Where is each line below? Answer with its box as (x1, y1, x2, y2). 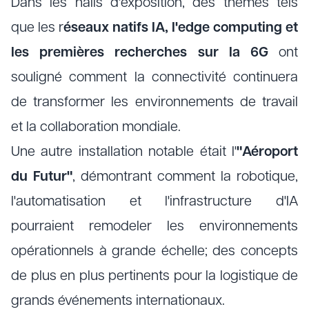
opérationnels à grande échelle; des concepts (11, 245, 298, 259)
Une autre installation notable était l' (11, 146, 237, 159)
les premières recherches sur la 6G (11, 46, 279, 60)
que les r (11, 21, 63, 35)
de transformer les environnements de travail (11, 96, 298, 110)
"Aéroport (237, 146, 298, 159)
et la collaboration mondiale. (11, 121, 181, 134)
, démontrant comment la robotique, (72, 170, 298, 184)
